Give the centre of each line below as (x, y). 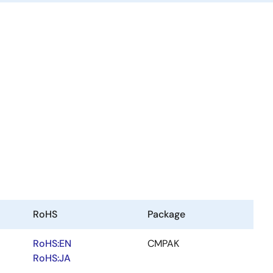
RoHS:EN (52, 243)
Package (166, 214)
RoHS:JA (52, 258)
